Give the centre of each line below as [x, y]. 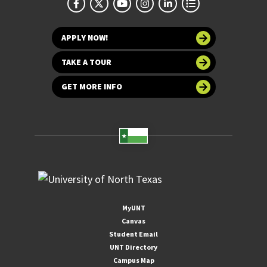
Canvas [133, 221]
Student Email [133, 234]
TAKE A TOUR [86, 62]
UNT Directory [133, 247]
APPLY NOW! [85, 38]
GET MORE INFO [91, 87]
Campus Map [133, 260]
